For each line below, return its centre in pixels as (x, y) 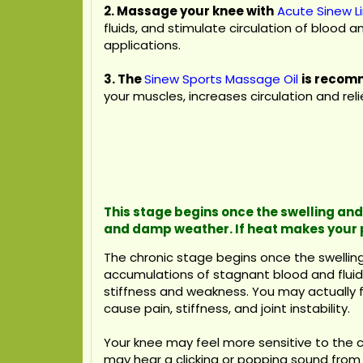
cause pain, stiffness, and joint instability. (227, 308)
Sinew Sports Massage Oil (221, 79)
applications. (142, 45)
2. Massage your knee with (189, 11)
